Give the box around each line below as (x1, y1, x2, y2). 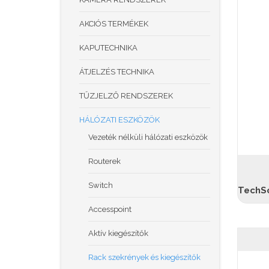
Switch (88, 181, 113, 190)
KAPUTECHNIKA (79, 43, 138, 52)
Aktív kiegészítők (88, 229, 148, 238)
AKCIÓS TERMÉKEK (79, 19, 148, 28)
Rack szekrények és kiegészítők (88, 253, 201, 262)
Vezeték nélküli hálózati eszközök (88, 133, 208, 142)
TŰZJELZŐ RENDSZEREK (79, 91, 173, 100)
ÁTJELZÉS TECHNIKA (79, 67, 154, 76)
